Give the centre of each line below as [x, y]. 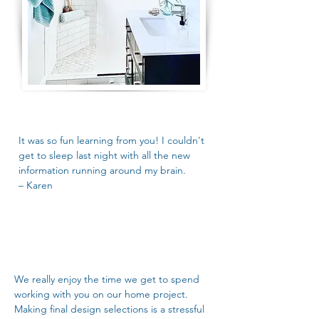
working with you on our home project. [103, 294]
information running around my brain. [104, 170]
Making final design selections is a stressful [109, 309]
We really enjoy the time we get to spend [107, 279]
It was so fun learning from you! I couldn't [111, 140]
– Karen [36, 185]
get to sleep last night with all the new [104, 155]
